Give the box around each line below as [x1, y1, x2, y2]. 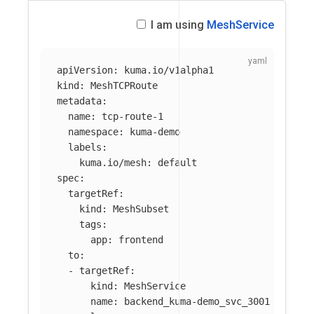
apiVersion [57, 64, 113, 76]
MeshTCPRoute [90, 80, 158, 91]
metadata [57, 95, 102, 107]
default [158, 157, 197, 168]
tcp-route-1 [102, 111, 163, 122]
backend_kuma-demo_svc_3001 [124, 296, 270, 307]
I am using [148, 18, 207, 32]
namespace [68, 126, 118, 137]
